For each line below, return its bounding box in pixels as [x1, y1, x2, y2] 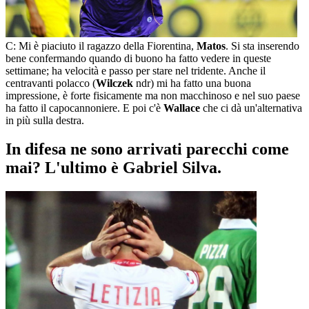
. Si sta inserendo [226, 39, 299, 52]
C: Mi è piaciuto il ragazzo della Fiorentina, [6, 39, 197, 52]
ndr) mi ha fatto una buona [133, 77, 251, 89]
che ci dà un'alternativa [200, 101, 302, 114]
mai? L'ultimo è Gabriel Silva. [6, 159, 221, 177]
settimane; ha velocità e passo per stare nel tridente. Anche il [6, 64, 266, 77]
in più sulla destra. [6, 114, 84, 126]
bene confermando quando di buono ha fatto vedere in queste [6, 52, 271, 64]
